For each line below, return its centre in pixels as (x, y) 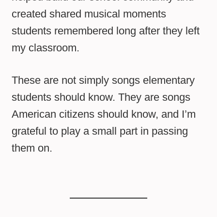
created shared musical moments (89, 14)
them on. (32, 148)
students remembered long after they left (106, 31)
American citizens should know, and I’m (104, 114)
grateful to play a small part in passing (100, 131)
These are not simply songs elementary (103, 80)
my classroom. (46, 48)
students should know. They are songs (101, 97)
